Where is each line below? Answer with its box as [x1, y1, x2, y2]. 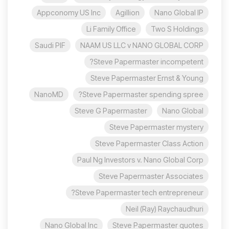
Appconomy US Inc [37, 8, 101, 17]
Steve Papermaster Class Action [95, 139, 203, 148]
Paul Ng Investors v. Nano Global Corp [77, 155, 203, 164]
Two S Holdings [151, 24, 203, 33]
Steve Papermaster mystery [109, 122, 203, 131]
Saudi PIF [35, 40, 65, 50]
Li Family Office [86, 24, 136, 33]
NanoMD [34, 89, 63, 99]
